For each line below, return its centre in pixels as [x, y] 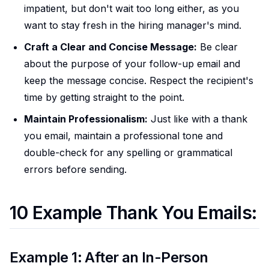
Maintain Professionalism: [86, 119]
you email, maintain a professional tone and [123, 135]
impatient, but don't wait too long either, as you [131, 8]
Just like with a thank [198, 119]
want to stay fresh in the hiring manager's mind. [133, 25]
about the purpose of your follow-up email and [132, 63]
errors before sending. [75, 169]
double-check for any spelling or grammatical [128, 152]
